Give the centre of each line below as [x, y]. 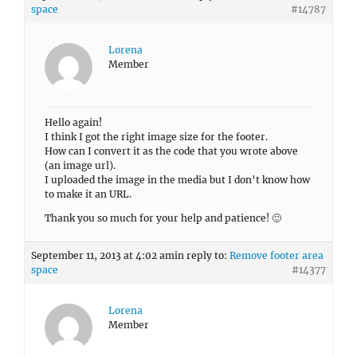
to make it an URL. [88, 194]
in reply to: [202, 255]
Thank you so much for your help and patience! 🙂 [163, 218]
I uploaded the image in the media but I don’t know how [177, 180]
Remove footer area [277, 255]
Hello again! [73, 122]
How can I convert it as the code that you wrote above [171, 151]
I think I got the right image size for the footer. [156, 137]
